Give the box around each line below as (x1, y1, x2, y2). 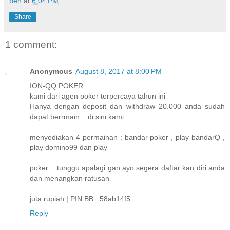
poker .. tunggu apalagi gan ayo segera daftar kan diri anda (30, 163, 225, 172)
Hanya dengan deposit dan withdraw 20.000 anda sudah (30, 102, 225, 110)
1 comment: (5, 39, 57, 50)
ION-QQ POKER (30, 81, 83, 90)
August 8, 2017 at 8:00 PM (75, 67, 162, 75)
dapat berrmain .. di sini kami (30, 112, 124, 121)
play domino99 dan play (30, 143, 107, 151)
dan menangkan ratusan (30, 174, 109, 182)
